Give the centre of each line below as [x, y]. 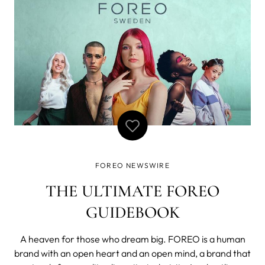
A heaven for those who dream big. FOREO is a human [132, 239]
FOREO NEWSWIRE [132, 165]
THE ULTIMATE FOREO [132, 191]
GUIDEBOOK [132, 212]
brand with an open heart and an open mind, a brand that [132, 253]
